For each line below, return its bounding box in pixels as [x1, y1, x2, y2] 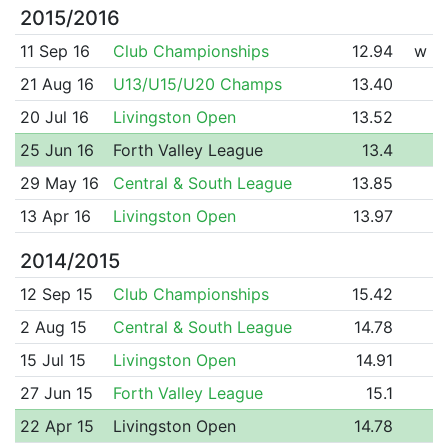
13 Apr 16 [19, 205, 91, 226]
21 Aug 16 [19, 73, 94, 94]
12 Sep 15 [19, 283, 93, 304]
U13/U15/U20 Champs [112, 73, 282, 94]
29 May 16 [19, 172, 99, 193]
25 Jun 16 [19, 139, 94, 160]
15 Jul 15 [19, 349, 86, 370]
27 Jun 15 [19, 382, 93, 403]
